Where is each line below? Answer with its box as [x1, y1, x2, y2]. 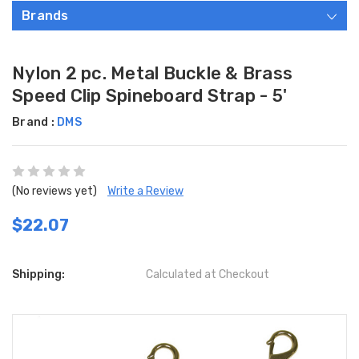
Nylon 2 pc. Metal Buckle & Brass [12, 63, 292, 85]
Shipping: [12, 268, 65, 282]
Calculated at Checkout [146, 268, 270, 282]
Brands [22, 8, 69, 24]
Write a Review [107, 184, 184, 199]
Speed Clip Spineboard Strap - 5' [12, 85, 287, 107]
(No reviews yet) [12, 184, 97, 199]
